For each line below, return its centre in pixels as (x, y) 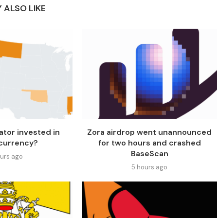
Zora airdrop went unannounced (150, 132)
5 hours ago (150, 167)
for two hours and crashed (149, 143)
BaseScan (149, 154)
